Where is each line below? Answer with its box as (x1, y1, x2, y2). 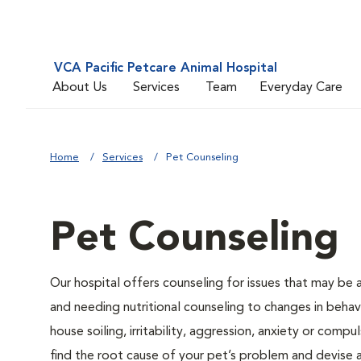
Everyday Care (259, 81, 342, 94)
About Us (52, 81, 107, 94)
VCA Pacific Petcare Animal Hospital (54, 62, 277, 75)
